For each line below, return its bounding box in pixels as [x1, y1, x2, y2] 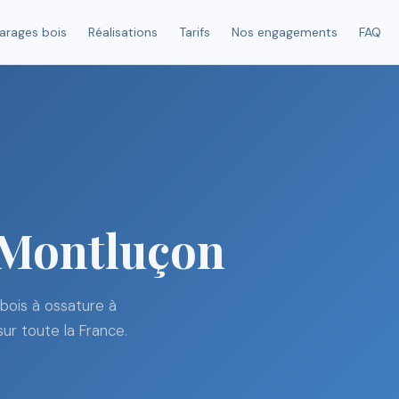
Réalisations [87, 24, 158, 41]
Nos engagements [231, 24, 338, 41]
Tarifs [178, 24, 210, 41]
